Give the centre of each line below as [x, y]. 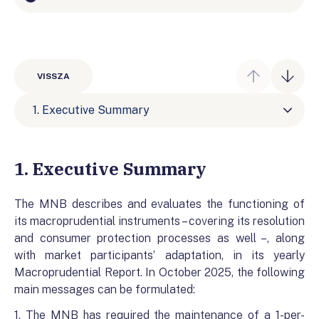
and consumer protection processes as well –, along [159, 238]
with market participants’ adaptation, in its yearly [159, 255]
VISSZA [53, 76]
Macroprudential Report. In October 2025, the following [159, 272]
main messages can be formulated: [105, 289]
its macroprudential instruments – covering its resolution [159, 221]
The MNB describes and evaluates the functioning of [159, 204]
